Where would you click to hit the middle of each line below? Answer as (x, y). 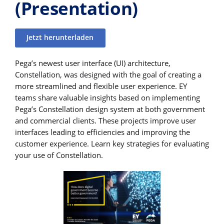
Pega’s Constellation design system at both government (110, 109)
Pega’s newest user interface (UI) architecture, (93, 63)
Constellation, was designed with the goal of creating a (108, 74)
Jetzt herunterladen (60, 38)
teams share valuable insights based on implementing (107, 97)
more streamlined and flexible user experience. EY (101, 86)
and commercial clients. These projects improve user (105, 120)
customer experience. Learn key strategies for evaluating (112, 143)
